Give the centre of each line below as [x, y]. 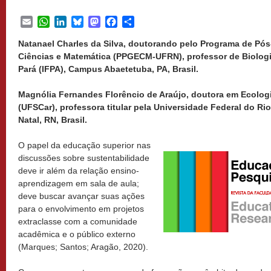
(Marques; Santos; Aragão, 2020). [83, 247]
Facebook [139, 21]
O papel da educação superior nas [84, 145]
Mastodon [122, 21]
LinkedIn [85, 21]
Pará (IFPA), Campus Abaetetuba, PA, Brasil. [109, 69]
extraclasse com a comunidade [78, 221]
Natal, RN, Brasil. [54, 120]
